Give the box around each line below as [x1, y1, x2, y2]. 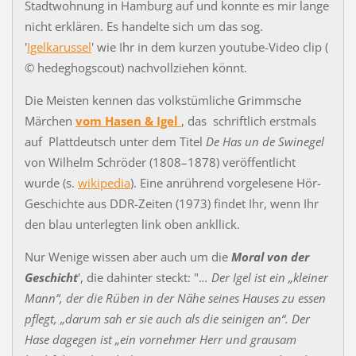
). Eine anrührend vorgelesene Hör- [130, 175, 321, 191]
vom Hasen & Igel [75, 113, 181, 129]
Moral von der [230, 248, 309, 265]
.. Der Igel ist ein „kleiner [201, 269, 328, 285]
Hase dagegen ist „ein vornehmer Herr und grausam [24, 331, 296, 347]
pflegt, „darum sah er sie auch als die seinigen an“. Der [24, 310, 310, 327]
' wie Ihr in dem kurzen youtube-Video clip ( [91, 39, 328, 56]
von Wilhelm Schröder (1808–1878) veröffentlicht [24, 154, 296, 170]
